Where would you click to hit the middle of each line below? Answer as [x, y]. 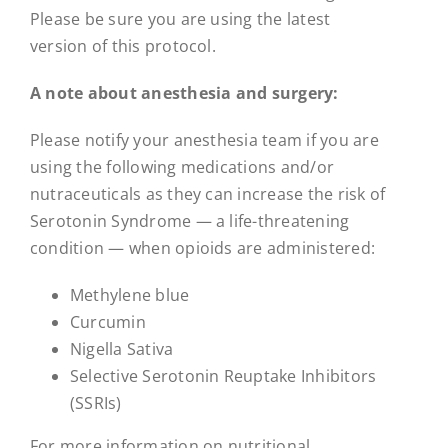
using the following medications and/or [182, 166]
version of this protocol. [122, 45]
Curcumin [107, 321]
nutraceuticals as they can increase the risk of [207, 193]
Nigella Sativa [121, 348]
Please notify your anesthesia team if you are [204, 139]
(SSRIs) [95, 402]
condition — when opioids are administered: [202, 247]
